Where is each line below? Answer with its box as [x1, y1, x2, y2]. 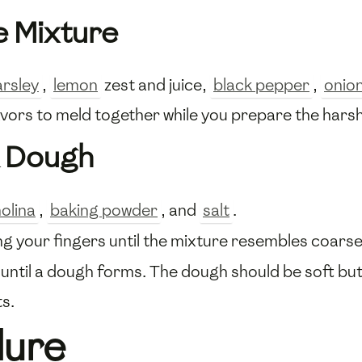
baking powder [50, 199, 158, 221]
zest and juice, [101, 74, 210, 96]
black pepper [213, 74, 309, 96]
